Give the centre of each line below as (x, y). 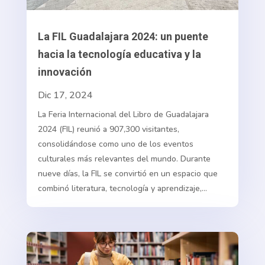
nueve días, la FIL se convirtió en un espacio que (127, 174)
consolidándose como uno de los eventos (115, 144)
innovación (64, 72)
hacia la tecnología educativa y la (119, 54)
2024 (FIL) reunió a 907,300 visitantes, (108, 130)
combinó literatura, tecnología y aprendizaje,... (122, 189)
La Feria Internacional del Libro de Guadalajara (123, 115)
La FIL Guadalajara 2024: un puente (123, 37)
